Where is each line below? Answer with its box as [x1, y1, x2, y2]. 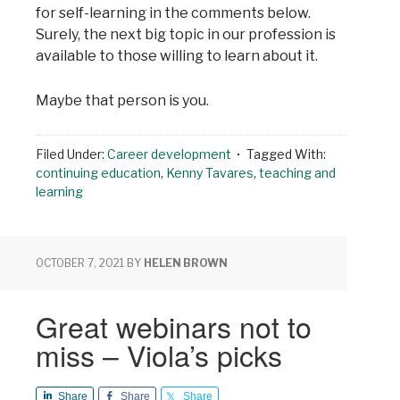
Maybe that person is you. [36, 92, 209, 110]
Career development [107, 146, 231, 162]
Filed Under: [36, 146, 107, 162]
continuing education [36, 165, 161, 181]
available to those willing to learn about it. [36, 47, 318, 65]
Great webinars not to [36, 305, 312, 347]
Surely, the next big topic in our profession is [36, 26, 336, 44]
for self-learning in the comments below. [36, 4, 311, 22]
